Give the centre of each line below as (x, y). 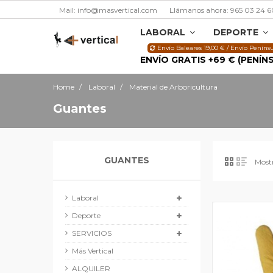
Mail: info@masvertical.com (108, 10)
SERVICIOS (92, 233)
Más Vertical (93, 251)
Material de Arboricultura (173, 87)
